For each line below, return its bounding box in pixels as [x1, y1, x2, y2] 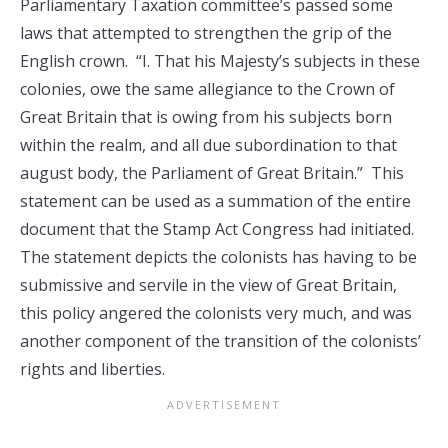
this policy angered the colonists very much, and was [20, 302, 412, 324]
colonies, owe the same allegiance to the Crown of [20, 78, 395, 100]
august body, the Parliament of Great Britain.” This [20, 162, 404, 184]
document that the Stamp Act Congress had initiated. [20, 218, 414, 240]
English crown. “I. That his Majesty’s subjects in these [20, 50, 420, 72]
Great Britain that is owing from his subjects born [20, 106, 392, 128]
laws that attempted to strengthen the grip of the [20, 22, 392, 44]
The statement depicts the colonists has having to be [20, 246, 417, 268]
